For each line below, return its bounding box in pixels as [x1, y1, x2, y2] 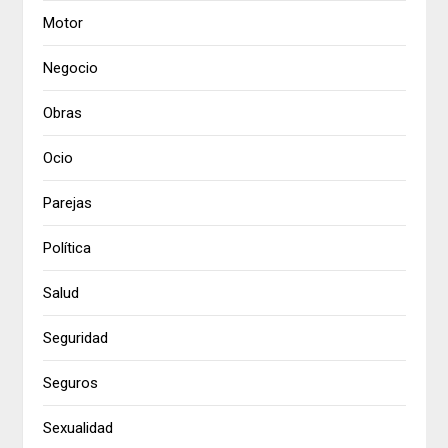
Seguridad [43, 329, 109, 348]
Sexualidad [43, 419, 114, 438]
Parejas [43, 194, 93, 213]
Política [43, 239, 92, 258]
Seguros [43, 374, 99, 393]
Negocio [43, 59, 99, 78]
